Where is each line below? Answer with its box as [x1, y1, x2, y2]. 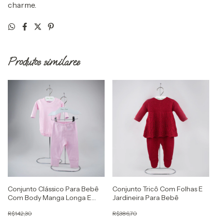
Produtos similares [8, 54, 79, 68]
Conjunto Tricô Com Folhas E [112, 184, 203, 193]
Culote [8, 201, 29, 211]
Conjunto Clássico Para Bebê [8, 184, 99, 193]
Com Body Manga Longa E [8, 193, 92, 202]
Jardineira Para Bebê [112, 193, 179, 202]
